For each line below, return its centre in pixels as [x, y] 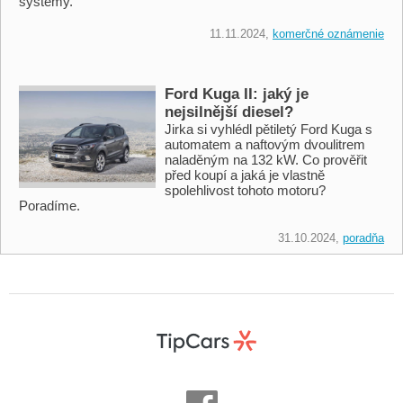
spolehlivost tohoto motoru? [245, 191]
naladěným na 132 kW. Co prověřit [266, 160]
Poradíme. [49, 206]
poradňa [363, 238]
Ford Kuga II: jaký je [237, 94]
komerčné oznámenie [328, 34]
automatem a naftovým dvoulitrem [265, 145]
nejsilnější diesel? [229, 112]
